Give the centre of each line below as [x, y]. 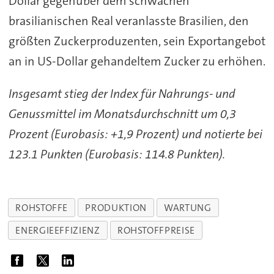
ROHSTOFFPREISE [156, 231]
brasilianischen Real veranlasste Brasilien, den [128, 21]
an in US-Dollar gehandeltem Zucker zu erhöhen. [137, 61]
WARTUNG [188, 208]
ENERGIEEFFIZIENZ [58, 231]
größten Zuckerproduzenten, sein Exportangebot [137, 41]
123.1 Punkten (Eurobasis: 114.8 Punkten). [117, 154]
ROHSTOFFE [42, 208]
